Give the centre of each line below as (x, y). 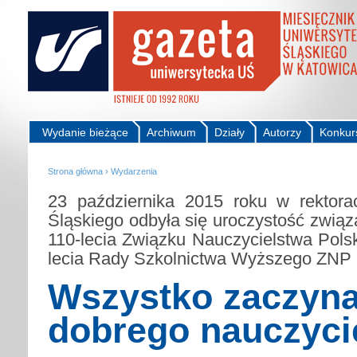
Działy (229, 132)
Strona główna (75, 171)
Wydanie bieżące (85, 132)
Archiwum (171, 132)
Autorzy (282, 132)
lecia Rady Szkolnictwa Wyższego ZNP (200, 258)
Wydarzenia (134, 171)
